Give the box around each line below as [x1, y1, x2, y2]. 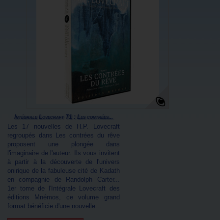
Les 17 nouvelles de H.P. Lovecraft [7, 123, 120, 130]
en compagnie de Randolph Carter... [7, 176, 120, 183]
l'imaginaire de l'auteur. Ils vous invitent [7, 149, 120, 157]
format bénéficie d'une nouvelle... [7, 202, 101, 210]
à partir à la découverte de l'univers [7, 158, 120, 165]
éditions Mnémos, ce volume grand [7, 193, 120, 201]
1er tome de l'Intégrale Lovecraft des [7, 185, 120, 192]
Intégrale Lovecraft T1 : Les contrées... [14, 113, 113, 120]
